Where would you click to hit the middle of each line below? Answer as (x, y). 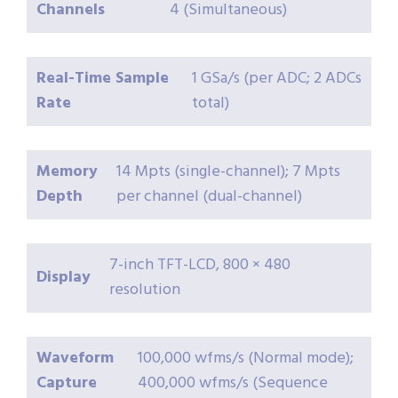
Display (64, 278)
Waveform (75, 359)
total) (211, 104)
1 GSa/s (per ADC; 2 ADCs (277, 79)
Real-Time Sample (103, 79)
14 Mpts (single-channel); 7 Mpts (228, 172)
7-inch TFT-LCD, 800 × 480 (200, 266)
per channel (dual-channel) (209, 197)
